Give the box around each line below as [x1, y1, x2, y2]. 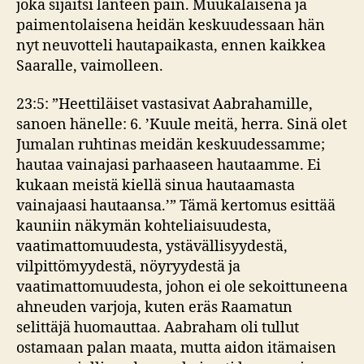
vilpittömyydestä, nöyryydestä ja [16, 258, 240, 276]
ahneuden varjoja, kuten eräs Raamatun [16, 298, 292, 317]
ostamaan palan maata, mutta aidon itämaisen [16, 339, 336, 357]
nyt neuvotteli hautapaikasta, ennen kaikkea [16, 36, 326, 55]
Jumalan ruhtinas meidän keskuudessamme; [16, 136, 325, 154]
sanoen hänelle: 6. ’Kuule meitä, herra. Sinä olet [16, 115, 347, 134]
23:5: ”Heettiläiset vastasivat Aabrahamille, [16, 95, 313, 114]
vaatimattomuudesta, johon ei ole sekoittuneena [16, 278, 348, 297]
